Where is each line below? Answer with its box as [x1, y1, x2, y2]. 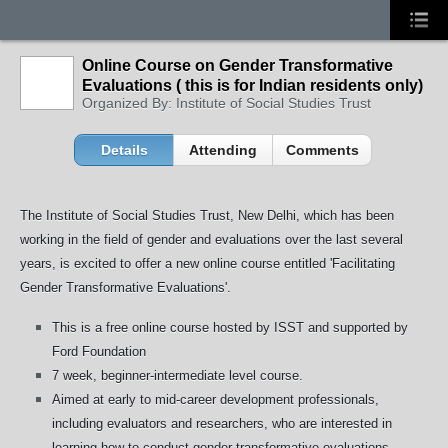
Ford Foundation [52, 344, 146, 359]
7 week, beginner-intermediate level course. [52, 368, 303, 383]
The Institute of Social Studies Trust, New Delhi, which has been [20, 208, 394, 223]
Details [100, 142, 148, 158]
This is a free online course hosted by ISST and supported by [52, 320, 408, 335]
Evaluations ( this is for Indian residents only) [82, 77, 423, 94]
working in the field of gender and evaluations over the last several [20, 232, 403, 247]
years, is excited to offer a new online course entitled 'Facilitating [20, 256, 395, 271]
